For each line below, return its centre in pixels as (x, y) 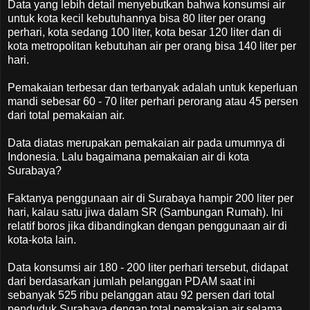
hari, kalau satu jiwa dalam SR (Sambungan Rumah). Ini (145, 212)
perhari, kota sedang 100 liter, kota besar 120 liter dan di (145, 32)
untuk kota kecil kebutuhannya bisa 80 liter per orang (137, 18)
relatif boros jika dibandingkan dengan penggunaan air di (147, 226)
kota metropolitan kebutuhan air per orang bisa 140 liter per (152, 46)
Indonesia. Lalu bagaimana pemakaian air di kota (128, 156)
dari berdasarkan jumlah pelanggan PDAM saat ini (131, 281)
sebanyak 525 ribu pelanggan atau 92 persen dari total (141, 295)
